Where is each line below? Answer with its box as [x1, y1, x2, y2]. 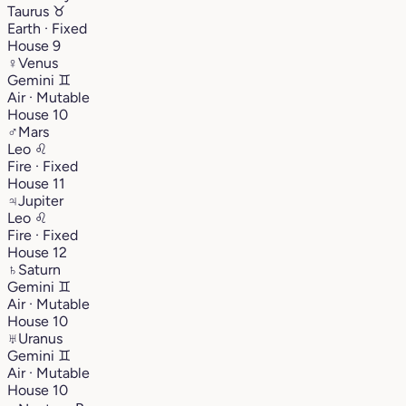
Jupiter [18, 191, 63, 209]
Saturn [18, 260, 61, 278]
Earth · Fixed [7, 19, 87, 37]
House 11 [7, 174, 65, 192]
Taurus [7, 2, 53, 20]
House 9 [7, 36, 61, 54]
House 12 [7, 243, 67, 261]
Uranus [18, 329, 63, 347]
